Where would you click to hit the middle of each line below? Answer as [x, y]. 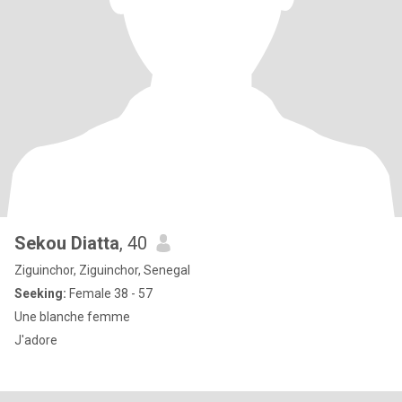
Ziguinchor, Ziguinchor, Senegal [102, 270]
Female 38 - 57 [109, 293]
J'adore [36, 340]
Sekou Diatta [67, 243]
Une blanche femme [72, 317]
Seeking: [40, 293]
